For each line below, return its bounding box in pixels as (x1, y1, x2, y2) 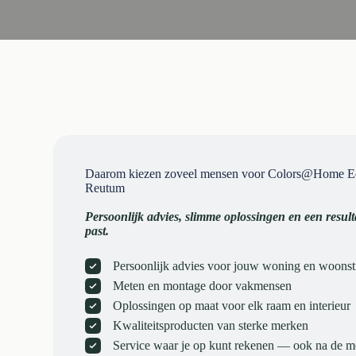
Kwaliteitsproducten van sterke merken (113, 319, 309, 332)
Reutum (85, 181, 126, 195)
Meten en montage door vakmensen (113, 279, 292, 292)
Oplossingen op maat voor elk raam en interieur (113, 299, 351, 312)
